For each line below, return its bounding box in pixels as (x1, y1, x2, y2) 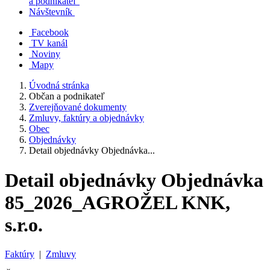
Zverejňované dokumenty (29, 102, 127, 113)
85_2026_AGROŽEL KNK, (5, 191, 230, 213)
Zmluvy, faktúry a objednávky (29, 113, 144, 124)
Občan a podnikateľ (29, 91, 105, 102)
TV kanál (31, 38, 67, 49)
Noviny (31, 49, 60, 60)
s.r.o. (5, 213, 43, 236)
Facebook (31, 27, 69, 38)
